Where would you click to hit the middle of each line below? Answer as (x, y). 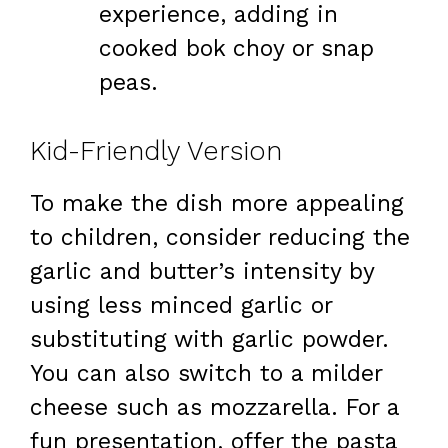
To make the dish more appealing (217, 203)
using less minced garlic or (181, 305)
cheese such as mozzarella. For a (214, 407)
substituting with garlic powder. (209, 339)
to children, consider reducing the (220, 237)
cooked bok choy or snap (236, 49)
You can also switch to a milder (206, 373)
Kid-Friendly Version (156, 150)
